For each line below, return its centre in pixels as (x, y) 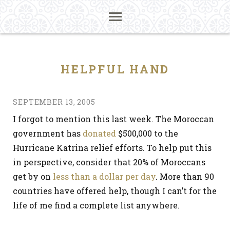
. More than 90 (185, 176)
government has (48, 133)
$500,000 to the (147, 133)
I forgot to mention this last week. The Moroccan (113, 119)
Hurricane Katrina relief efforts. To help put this (112, 148)
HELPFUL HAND (115, 69)
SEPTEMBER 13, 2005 (54, 102)
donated (99, 133)
